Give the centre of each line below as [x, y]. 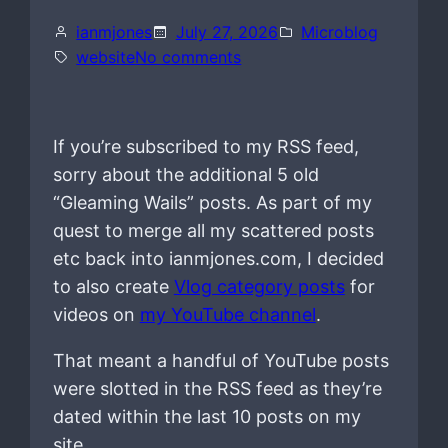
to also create [113, 286]
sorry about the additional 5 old [185, 174]
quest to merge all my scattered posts [213, 230]
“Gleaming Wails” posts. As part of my [212, 202]
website [106, 56]
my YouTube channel [227, 314]
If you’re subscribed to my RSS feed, [205, 146]
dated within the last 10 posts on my [206, 416]
